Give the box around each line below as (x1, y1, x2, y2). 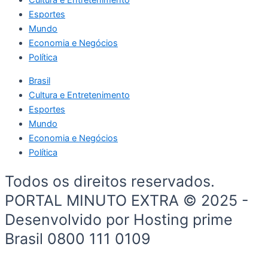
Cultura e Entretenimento (29, 89, 130, 100)
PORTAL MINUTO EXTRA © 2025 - (5, 191, 249, 210)
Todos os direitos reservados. (5, 172, 215, 191)
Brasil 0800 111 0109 (5, 230, 151, 248)
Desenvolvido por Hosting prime (5, 211, 233, 229)
